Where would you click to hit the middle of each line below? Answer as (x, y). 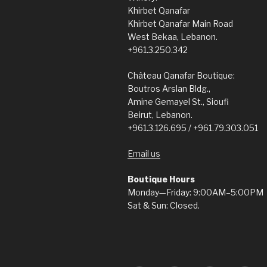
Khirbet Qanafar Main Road (180, 24)
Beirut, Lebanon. (160, 115)
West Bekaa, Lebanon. (173, 37)
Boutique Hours (161, 179)
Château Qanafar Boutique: (181, 76)
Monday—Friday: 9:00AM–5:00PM (195, 193)
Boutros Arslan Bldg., (169, 89)
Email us (144, 154)
